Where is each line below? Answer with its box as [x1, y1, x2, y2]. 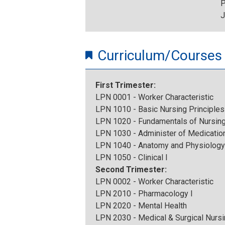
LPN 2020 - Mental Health [95, 201, 187, 211]
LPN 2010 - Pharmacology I [95, 189, 193, 199]
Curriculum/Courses [97, 47, 222, 64]
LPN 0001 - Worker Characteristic [95, 92, 213, 102]
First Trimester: [95, 80, 158, 90]
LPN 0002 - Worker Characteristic [95, 177, 213, 187]
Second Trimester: [95, 165, 169, 175]
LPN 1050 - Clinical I [95, 153, 168, 163]
